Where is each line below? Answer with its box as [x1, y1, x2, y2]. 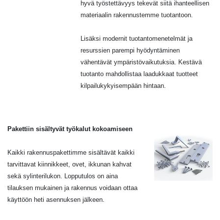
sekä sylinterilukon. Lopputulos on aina [7, 172, 118, 180]
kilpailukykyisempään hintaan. [81, 82, 166, 89]
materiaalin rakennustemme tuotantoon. [81, 11, 193, 19]
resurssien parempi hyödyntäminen [81, 46, 180, 54]
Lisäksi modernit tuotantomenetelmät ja [81, 34, 193, 42]
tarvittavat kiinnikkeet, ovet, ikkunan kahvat [7, 160, 132, 168]
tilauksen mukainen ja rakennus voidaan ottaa [7, 184, 137, 192]
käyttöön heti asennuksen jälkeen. [7, 195, 105, 203]
